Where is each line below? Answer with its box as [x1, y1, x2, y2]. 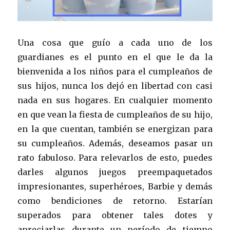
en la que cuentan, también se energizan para [17, 123, 213, 134]
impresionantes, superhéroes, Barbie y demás [17, 181, 213, 191]
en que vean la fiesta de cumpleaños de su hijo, [17, 109, 213, 120]
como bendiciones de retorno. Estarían [17, 195, 213, 206]
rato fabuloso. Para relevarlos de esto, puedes [17, 152, 213, 163]
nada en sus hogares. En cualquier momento [17, 94, 213, 105]
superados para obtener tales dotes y [17, 209, 213, 220]
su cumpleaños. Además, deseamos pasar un [17, 138, 213, 148]
